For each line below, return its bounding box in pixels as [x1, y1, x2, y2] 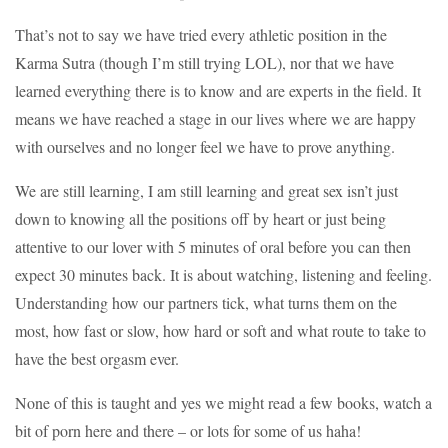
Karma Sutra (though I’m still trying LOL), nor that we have [15, 52, 394, 74]
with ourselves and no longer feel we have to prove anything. [15, 136, 395, 158]
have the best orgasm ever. [15, 348, 179, 370]
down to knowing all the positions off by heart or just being [15, 208, 386, 230]
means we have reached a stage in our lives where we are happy [15, 108, 416, 130]
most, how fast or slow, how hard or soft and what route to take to [15, 320, 426, 342]
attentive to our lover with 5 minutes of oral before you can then [15, 236, 411, 258]
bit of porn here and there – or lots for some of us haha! [15, 420, 361, 442]
